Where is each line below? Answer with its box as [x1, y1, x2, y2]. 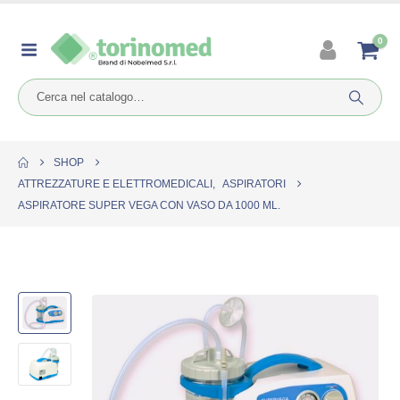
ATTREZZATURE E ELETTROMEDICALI [18, 178, 212, 190]
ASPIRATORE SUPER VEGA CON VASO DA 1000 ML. [18, 199, 280, 212]
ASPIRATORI [222, 178, 286, 190]
